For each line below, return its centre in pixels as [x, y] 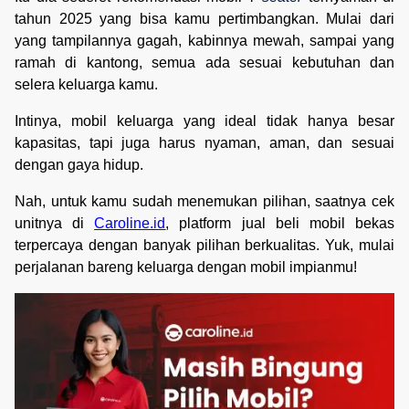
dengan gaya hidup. [79, 164]
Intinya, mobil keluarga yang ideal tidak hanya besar [204, 121]
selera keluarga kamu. [86, 84]
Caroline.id [130, 223]
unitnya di [55, 223]
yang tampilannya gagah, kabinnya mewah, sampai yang [204, 40]
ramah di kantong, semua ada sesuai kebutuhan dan [204, 62]
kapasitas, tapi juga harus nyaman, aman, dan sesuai [204, 142]
